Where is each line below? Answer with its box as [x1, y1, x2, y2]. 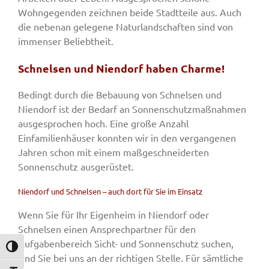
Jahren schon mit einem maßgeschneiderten [18, 146, 209, 159]
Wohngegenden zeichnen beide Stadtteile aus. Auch [18, 6, 241, 19]
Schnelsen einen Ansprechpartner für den [18, 223, 196, 235]
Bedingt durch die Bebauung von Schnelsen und [18, 88, 222, 101]
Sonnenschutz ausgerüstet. [18, 160, 134, 173]
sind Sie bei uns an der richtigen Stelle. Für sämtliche [18, 252, 243, 264]
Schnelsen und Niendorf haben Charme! [18, 61, 225, 76]
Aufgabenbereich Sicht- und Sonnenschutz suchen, [18, 237, 234, 250]
